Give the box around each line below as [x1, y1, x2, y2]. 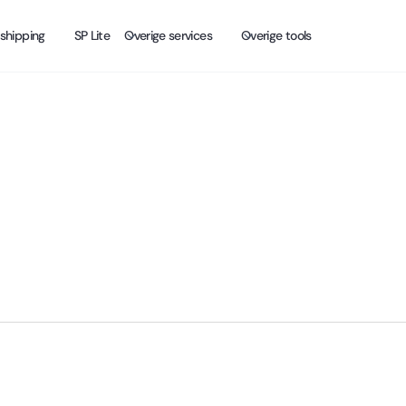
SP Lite [73, 27, 111, 43]
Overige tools [240, 27, 312, 43]
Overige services [124, 27, 212, 43]
